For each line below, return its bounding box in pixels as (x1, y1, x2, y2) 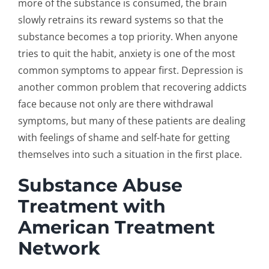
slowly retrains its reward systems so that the (17, 13, 223, 26)
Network (17, 237, 100, 259)
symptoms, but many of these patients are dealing (17, 113, 246, 127)
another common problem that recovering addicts (17, 80, 247, 94)
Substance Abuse (17, 174, 183, 196)
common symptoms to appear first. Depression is (17, 63, 243, 77)
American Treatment (17, 216, 215, 238)
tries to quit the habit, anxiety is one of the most (17, 46, 235, 60)
